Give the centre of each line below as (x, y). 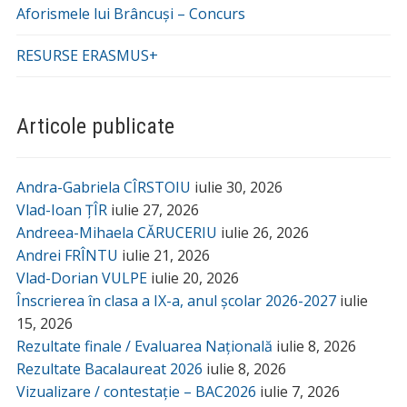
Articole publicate (95, 126)
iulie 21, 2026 (165, 255)
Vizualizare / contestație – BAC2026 (136, 391)
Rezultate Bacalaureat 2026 (109, 368)
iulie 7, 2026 (299, 391)
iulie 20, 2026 (194, 278)
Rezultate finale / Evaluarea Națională (144, 346)
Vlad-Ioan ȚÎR (61, 209)
